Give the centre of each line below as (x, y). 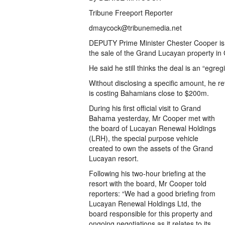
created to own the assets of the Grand (151, 148)
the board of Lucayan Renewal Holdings (152, 128)
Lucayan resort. (114, 158)
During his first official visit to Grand (145, 108)
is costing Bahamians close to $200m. (149, 93)
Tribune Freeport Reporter (131, 13)
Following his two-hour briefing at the (147, 173)
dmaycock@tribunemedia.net (135, 28)
